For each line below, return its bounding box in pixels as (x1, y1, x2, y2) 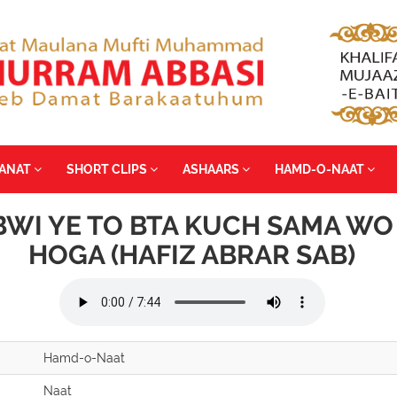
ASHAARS (183, 161, 242, 176)
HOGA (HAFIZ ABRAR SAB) (28, 238, 355, 270)
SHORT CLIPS (66, 161, 150, 176)
